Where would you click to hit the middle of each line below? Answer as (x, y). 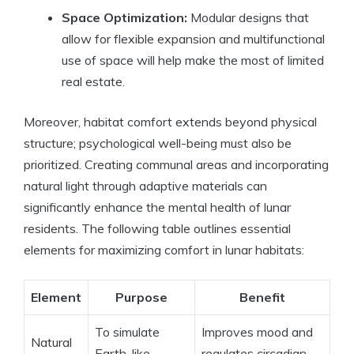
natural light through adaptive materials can (145, 186)
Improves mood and (257, 332)
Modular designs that (248, 18)
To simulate (127, 332)
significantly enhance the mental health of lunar (157, 207)
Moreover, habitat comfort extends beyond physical (170, 122)
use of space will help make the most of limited (193, 60)
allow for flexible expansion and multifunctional (193, 39)
